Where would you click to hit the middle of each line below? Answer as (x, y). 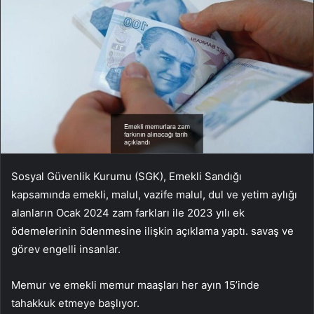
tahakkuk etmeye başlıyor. (75, 303)
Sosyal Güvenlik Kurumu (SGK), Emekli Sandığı (127, 177)
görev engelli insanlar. (66, 250)
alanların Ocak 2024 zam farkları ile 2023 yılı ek (128, 213)
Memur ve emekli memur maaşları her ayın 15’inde (135, 285)
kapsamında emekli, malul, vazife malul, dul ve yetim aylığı (154, 195)
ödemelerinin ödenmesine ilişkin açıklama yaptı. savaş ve (152, 231)
